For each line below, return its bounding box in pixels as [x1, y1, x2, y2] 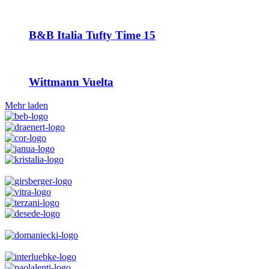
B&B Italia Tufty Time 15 [29, 29, 156, 42]
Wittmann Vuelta [29, 75, 113, 88]
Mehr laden [5, 100, 48, 110]
